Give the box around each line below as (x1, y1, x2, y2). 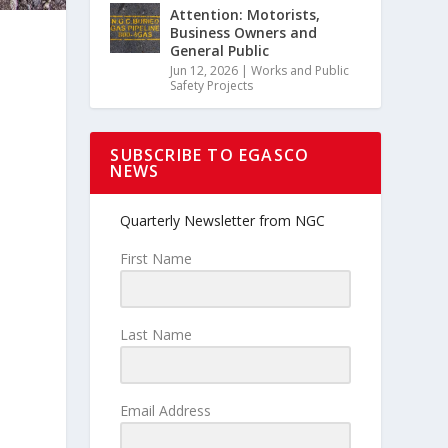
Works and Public (251, 62, 350, 79)
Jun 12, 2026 (170, 62, 239, 79)
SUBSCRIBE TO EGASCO (110, 144, 310, 166)
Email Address (120, 400, 212, 420)
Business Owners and (170, 23, 318, 42)
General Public (170, 41, 270, 60)
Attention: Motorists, (170, 5, 321, 24)
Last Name (120, 324, 193, 344)
